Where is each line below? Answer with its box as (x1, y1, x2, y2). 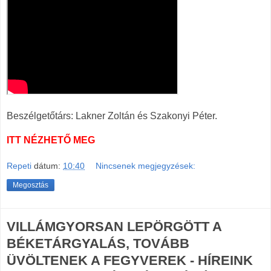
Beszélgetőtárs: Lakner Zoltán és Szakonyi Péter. (7, 110, 217, 121)
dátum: (34, 161, 63, 171)
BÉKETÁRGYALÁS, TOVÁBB (7, 236, 189, 252)
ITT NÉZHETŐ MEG (7, 134, 95, 145)
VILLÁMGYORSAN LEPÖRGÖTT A (7, 219, 221, 235)
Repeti (7, 161, 31, 171)
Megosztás (13, 181, 48, 190)
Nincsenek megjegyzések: (96, 161, 196, 171)
